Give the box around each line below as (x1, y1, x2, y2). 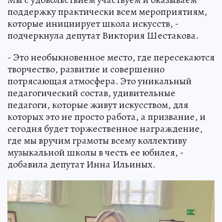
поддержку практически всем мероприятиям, (7, 5, 207, 19)
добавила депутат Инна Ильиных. (7, 158, 156, 171)
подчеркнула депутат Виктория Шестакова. (7, 29, 199, 43)
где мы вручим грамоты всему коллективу (7, 134, 187, 148)
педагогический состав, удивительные (7, 86, 175, 100)
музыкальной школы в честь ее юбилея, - (7, 146, 184, 160)
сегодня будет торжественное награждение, (7, 122, 203, 136)
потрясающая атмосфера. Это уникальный (7, 74, 192, 88)
